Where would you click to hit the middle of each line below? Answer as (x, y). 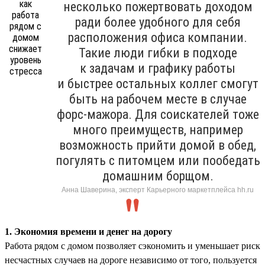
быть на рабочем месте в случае (158, 99)
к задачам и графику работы (158, 68)
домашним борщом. (158, 176)
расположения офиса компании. (158, 37)
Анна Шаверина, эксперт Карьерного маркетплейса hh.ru (158, 190)
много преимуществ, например (158, 130)
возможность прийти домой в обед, (158, 145)
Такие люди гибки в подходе (158, 53)
